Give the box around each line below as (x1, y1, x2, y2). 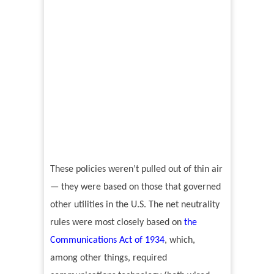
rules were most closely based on (50, 218, 184, 228)
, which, (164, 235, 195, 246)
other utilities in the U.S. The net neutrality (50, 200, 220, 210)
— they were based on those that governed (50, 182, 221, 193)
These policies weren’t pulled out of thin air (50, 165, 223, 175)
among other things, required (50, 253, 167, 264)
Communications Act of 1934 (50, 235, 165, 246)
